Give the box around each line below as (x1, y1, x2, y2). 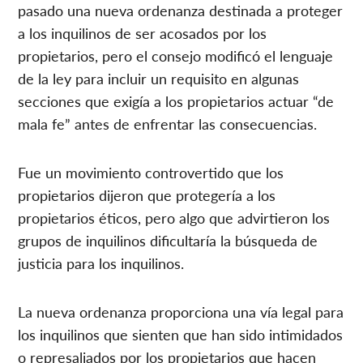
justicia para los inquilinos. (18, 252, 185, 273)
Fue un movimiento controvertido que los (18, 161, 284, 182)
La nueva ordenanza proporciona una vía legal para (18, 301, 344, 322)
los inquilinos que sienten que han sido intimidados (18, 323, 344, 344)
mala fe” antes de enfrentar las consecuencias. (18, 113, 318, 134)
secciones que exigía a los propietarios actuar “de (18, 90, 335, 111)
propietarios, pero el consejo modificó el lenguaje (18, 45, 334, 66)
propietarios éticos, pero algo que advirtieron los (18, 207, 331, 228)
